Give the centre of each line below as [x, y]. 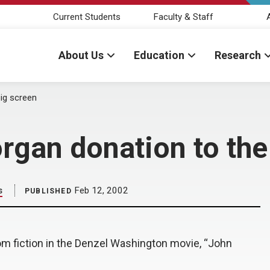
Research [238, 55]
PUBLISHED [48, 191]
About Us [81, 55]
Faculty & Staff [183, 17]
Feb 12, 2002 [100, 190]
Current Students [87, 17]
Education [159, 55]
